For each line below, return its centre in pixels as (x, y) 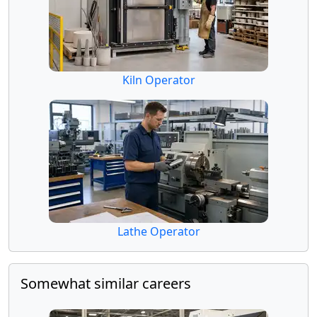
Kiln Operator (158, 80)
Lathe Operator (158, 231)
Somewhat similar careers (106, 283)
